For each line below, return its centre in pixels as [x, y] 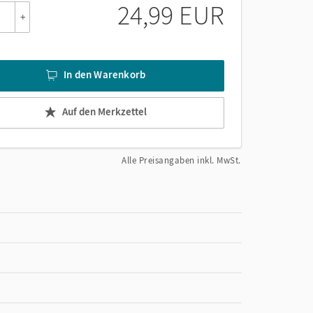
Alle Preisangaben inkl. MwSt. [181, 160]
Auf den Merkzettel [104, 112]
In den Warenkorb [105, 75]
